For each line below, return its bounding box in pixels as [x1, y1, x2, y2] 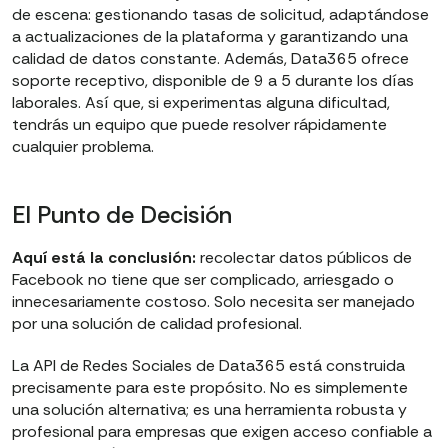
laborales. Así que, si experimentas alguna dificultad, [12, 92, 390, 114]
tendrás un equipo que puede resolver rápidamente [12, 114, 387, 136]
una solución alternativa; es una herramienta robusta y [12, 399, 407, 421]
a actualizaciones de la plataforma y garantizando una [12, 26, 408, 48]
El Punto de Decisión [12, 199, 232, 231]
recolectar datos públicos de [196, 247, 412, 269]
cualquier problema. [12, 136, 154, 158]
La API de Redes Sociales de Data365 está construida [12, 355, 405, 377]
